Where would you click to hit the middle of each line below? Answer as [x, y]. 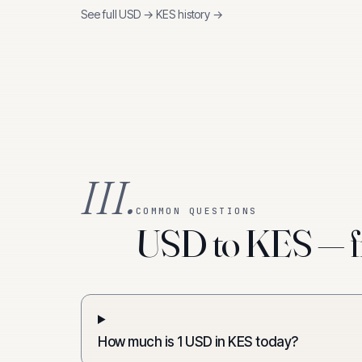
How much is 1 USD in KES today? [198, 342]
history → [199, 14]
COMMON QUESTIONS [196, 211]
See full [100, 14]
